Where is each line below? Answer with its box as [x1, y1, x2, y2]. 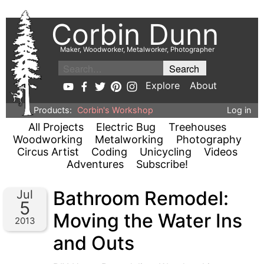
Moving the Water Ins [53, 209, 243, 232]
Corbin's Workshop [77, 104, 154, 115]
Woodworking [13, 133, 83, 146]
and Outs [53, 232, 135, 255]
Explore [146, 79, 180, 91]
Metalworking [95, 133, 164, 146]
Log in [226, 104, 251, 115]
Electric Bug [96, 121, 156, 133]
